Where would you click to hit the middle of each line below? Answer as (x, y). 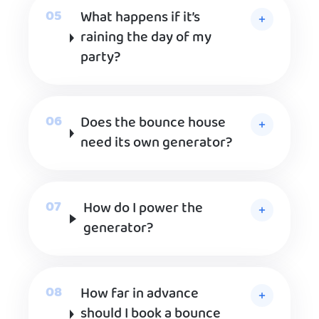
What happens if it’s (140, 18)
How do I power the (143, 209)
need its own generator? (156, 143)
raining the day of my (146, 38)
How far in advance (139, 294)
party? (100, 58)
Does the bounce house (153, 124)
